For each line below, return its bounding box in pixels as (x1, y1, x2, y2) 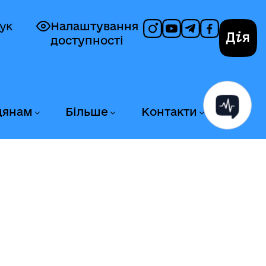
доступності (50, 34, 123, 47)
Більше (65, 105, 109, 118)
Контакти (141, 105, 197, 118)
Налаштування (50, 20, 138, 33)
